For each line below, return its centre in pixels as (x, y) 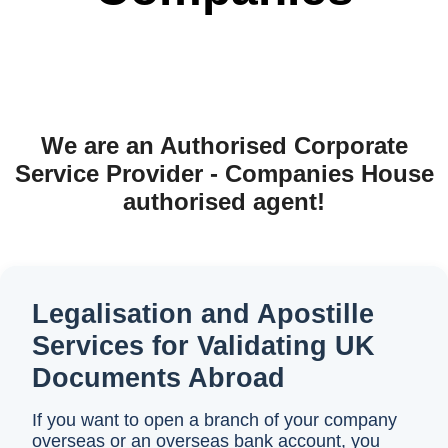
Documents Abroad (158, 377)
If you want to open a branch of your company (214, 420)
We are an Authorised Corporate (224, 145)
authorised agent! (224, 201)
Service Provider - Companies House (224, 173)
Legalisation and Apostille (203, 313)
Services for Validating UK (203, 345)
